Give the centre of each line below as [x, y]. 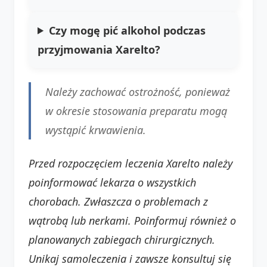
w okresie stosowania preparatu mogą [136, 111]
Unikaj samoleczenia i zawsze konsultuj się [130, 258]
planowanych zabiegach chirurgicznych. [122, 239]
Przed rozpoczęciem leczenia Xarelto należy [131, 163]
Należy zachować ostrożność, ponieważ [138, 91]
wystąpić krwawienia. [96, 130]
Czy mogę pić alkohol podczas [128, 30]
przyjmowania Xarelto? [99, 49]
